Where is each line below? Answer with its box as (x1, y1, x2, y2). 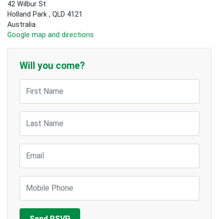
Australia (7, 20, 36, 28)
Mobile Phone (19, 176, 63, 184)
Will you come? (20, 60, 85, 71)
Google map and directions (7, 30, 94, 39)
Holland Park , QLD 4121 (7, 10, 83, 18)
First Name (19, 79, 54, 88)
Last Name (19, 111, 54, 120)
